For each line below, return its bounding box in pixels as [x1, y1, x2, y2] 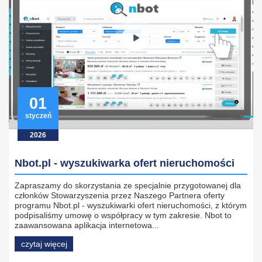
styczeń [25, 112, 51, 120]
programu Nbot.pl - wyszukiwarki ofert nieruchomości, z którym [15, 201, 247, 211]
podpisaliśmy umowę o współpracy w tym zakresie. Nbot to [15, 211, 232, 220]
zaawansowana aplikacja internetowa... [15, 220, 159, 230]
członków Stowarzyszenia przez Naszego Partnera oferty [15, 191, 225, 201]
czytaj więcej [20, 239, 67, 249]
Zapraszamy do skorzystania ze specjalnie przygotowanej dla [15, 181, 241, 191]
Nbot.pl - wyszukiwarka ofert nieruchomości [15, 157, 235, 170]
